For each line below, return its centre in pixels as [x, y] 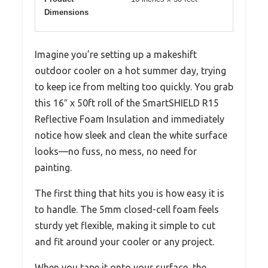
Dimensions [66, 13]
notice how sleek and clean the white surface [131, 135]
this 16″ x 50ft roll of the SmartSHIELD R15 [127, 103]
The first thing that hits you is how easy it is [130, 194]
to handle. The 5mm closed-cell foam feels [127, 210]
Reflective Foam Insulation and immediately [130, 119]
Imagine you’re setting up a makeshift [116, 55]
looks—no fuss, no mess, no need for [116, 152]
